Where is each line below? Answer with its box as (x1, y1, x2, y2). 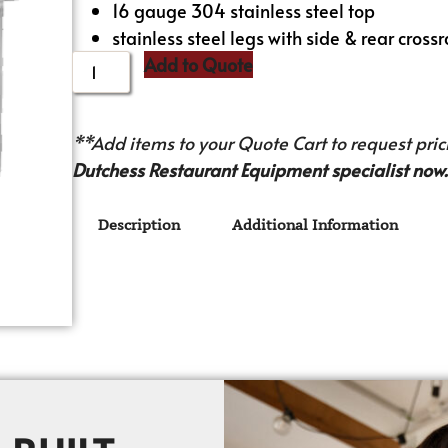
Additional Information (232, 215, 399, 235)
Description (98, 215, 181, 235)
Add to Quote (144, 51, 254, 77)
